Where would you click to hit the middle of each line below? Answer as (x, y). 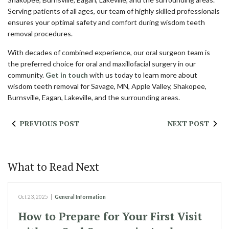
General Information (80, 197)
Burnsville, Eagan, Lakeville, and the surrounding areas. (94, 97)
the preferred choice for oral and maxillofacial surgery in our (102, 64)
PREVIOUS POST (50, 123)
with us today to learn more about (143, 75)
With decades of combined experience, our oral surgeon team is (109, 52)
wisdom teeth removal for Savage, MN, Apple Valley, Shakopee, (107, 86)
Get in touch (67, 75)
